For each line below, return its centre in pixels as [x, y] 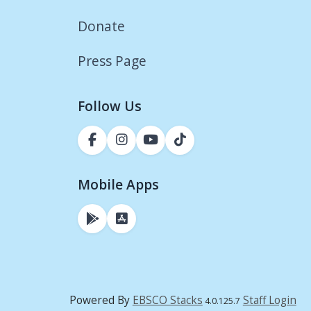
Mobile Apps [118, 184]
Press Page [112, 61]
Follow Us [110, 106]
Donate [103, 26]
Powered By [101, 301]
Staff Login [269, 301]
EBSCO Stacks [167, 301]
